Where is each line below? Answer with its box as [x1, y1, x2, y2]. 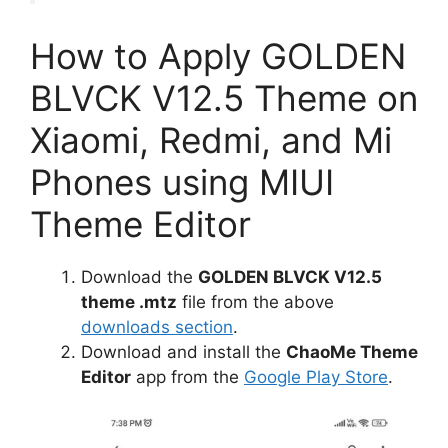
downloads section [81, 316, 233, 337]
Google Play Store [244, 366, 388, 387]
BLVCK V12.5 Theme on [30, 76, 418, 119]
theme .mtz [81, 291, 177, 312]
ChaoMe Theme [286, 341, 418, 362]
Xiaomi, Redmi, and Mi [30, 118, 392, 161]
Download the [81, 266, 198, 287]
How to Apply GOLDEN [30, 34, 406, 77]
